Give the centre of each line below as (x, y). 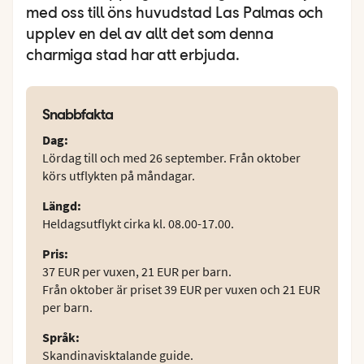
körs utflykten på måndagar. (119, 175)
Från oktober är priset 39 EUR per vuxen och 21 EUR (181, 289)
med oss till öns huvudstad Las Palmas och (175, 13)
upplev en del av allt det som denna (150, 35)
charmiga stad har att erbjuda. (133, 56)
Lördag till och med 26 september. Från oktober (171, 157)
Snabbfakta (78, 114)
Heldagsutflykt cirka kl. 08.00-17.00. (138, 223)
